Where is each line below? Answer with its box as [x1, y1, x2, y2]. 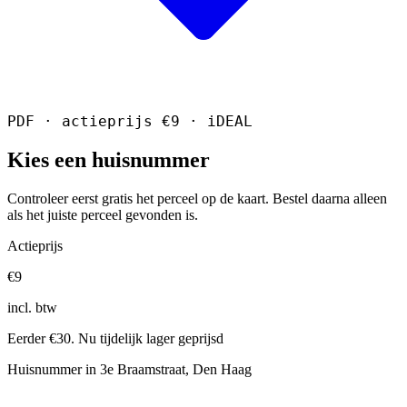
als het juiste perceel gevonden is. [7, 206, 198, 223]
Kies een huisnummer [7, 147, 210, 172]
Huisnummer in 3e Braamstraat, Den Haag [7, 361, 252, 377]
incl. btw [7, 299, 57, 315]
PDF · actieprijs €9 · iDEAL [7, 112, 253, 130]
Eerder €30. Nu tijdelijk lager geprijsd [7, 330, 223, 346]
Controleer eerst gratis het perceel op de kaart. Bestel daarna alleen [7, 190, 387, 206]
